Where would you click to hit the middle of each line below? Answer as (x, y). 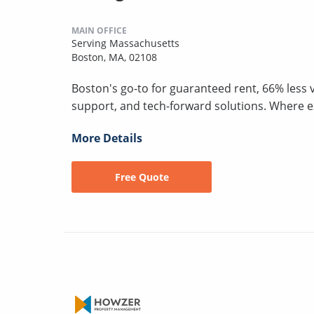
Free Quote (142, 177)
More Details (107, 138)
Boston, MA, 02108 (114, 57)
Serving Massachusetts (125, 43)
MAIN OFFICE (99, 30)
